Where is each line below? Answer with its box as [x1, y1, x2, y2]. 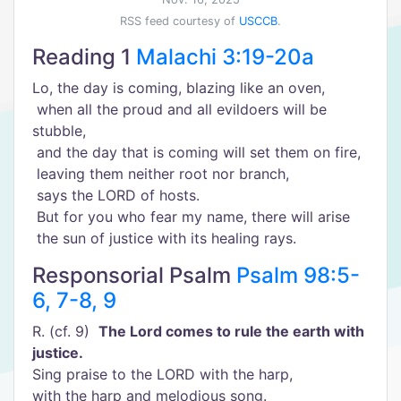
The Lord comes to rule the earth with [98, 322, 364, 340]
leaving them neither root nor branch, [32, 165, 289, 183]
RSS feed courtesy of [120, 14, 239, 28]
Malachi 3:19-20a [136, 44, 314, 70]
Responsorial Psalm [32, 262, 236, 288]
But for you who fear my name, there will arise [32, 208, 350, 226]
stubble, [32, 122, 86, 140]
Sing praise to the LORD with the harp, [32, 365, 293, 383]
